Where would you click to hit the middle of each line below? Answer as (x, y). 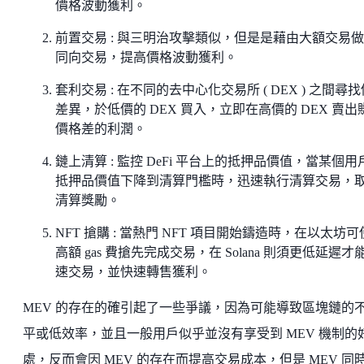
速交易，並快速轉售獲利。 (133, 272)
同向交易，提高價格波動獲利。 (146, 58)
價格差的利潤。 (101, 129)
